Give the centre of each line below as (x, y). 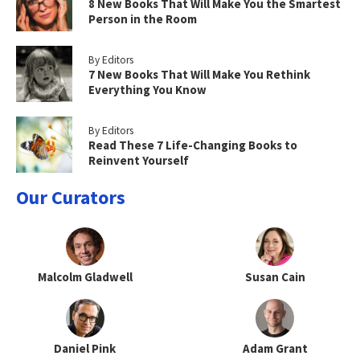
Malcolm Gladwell (85, 277)
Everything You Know (147, 90)
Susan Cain (275, 277)
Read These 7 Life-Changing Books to (193, 145)
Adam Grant (275, 349)
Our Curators (71, 198)
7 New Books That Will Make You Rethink (199, 75)
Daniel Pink (85, 349)
